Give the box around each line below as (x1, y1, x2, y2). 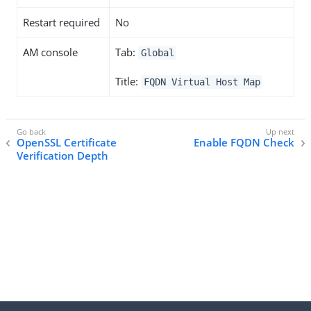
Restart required (23, 15, 100, 29)
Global (140, 47, 174, 58)
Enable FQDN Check (194, 135, 294, 150)
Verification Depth (17, 149, 108, 163)
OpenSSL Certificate (17, 135, 117, 150)
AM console (23, 45, 78, 59)
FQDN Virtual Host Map (143, 76, 260, 87)
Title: (115, 74, 141, 88)
